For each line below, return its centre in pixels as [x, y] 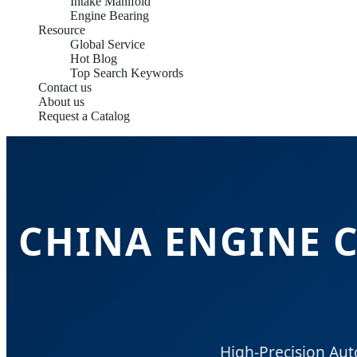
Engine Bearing [110, 16]
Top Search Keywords [127, 73]
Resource [62, 30]
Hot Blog [94, 59]
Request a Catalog [84, 116]
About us [61, 102]
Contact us [65, 87]
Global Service [108, 44]
